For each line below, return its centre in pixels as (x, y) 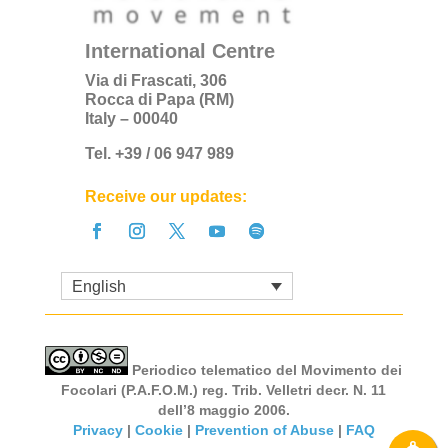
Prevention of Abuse (264, 430)
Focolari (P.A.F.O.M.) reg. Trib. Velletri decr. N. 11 (224, 390)
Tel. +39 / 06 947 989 (159, 154)
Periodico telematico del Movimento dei (265, 370)
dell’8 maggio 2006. (223, 410)
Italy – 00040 (131, 119)
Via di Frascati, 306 (155, 81)
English (98, 286)
